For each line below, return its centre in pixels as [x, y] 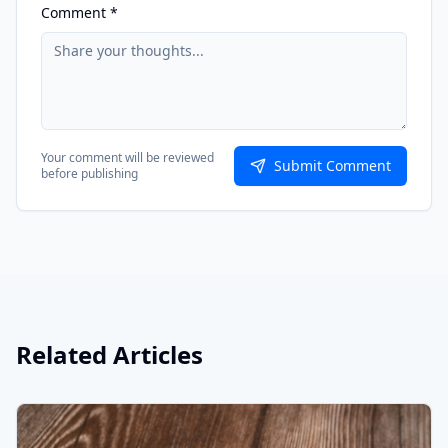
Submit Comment [332, 165]
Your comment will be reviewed [127, 157]
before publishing [89, 173]
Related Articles [109, 354]
